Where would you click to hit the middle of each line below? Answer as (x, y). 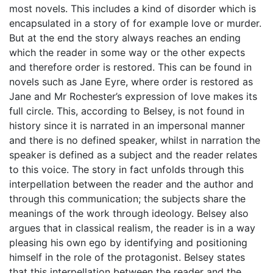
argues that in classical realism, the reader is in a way (132, 228)
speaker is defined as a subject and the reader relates (133, 154)
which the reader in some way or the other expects (127, 52)
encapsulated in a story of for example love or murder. (135, 23)
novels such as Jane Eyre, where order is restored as (131, 81)
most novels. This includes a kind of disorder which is (133, 8)
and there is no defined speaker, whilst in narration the (135, 140)
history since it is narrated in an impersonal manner (127, 125)
